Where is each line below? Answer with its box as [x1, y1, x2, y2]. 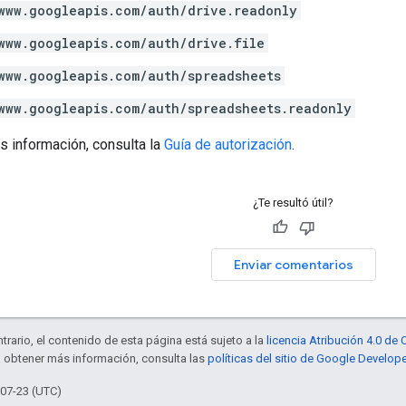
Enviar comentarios [233, 256, 353, 273]
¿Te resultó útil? [253, 195, 333, 209]
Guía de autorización [164, 135, 292, 153]
